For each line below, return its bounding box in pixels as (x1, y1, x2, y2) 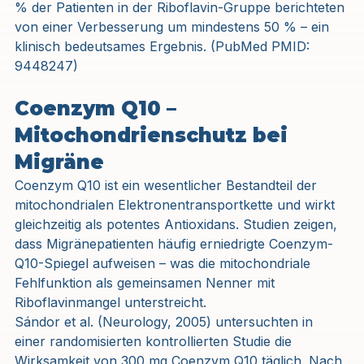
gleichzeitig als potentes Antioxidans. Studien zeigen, (15, 215, 341, 232)
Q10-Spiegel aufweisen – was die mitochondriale (15, 254, 314, 271)
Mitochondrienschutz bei (15, 123, 293, 147)
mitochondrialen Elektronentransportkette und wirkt (15, 196, 339, 213)
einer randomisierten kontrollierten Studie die (15, 332, 296, 349)
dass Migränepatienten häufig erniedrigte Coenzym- (15, 235, 333, 252)
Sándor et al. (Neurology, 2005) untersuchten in (15, 313, 317, 330)
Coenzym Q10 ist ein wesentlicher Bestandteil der (15, 176, 321, 193)
